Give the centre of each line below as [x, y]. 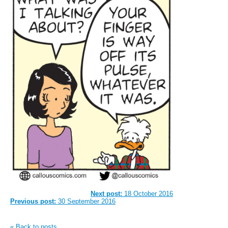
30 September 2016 [86, 202]
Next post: [106, 194]
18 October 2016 [148, 194]
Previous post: [33, 202]
